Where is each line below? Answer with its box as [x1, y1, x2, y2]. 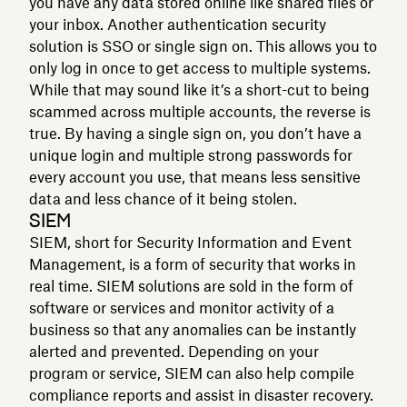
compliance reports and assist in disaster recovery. [29, 385, 373, 404]
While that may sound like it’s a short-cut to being [29, 80, 370, 99]
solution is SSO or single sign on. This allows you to [29, 36, 377, 55]
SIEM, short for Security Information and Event [29, 233, 352, 252]
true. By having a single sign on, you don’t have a [29, 124, 362, 143]
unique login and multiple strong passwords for [29, 145, 352, 164]
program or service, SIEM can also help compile [29, 363, 354, 382]
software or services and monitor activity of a [29, 298, 334, 317]
